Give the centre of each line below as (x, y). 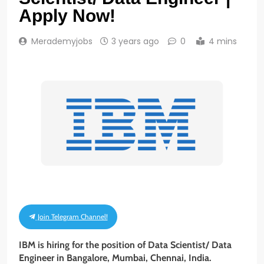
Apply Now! (67, 16)
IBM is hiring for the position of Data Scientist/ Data (125, 245)
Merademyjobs (62, 42)
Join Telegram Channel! (72, 217)
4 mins (223, 42)
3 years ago (135, 42)
